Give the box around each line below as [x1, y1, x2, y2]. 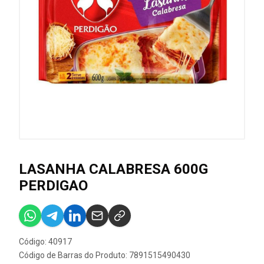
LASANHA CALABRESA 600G [19, 161, 208, 177]
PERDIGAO [19, 177, 88, 194]
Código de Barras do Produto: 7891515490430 [19, 250, 190, 260]
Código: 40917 [19, 237, 72, 246]
